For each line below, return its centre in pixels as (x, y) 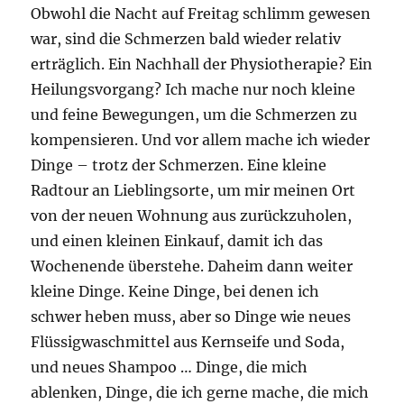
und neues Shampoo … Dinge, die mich (170, 367)
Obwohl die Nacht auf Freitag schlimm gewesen (201, 14)
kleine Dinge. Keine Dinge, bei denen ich (175, 292)
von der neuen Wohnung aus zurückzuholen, (192, 216)
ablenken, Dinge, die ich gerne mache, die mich (200, 393)
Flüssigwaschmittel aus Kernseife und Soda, (188, 342)
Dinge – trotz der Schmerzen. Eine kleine (179, 165)
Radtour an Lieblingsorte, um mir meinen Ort (193, 191)
